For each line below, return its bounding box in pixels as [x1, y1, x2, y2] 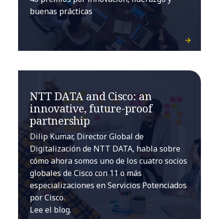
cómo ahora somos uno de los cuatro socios [30, 155, 188, 167]
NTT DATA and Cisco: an [30, 88, 152, 104]
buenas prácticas [30, 6, 93, 17]
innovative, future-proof [30, 101, 153, 116]
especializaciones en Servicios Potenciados [30, 180, 187, 191]
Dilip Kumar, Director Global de [30, 131, 144, 142]
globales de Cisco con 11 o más [30, 168, 142, 179]
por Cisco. [30, 192, 66, 203]
